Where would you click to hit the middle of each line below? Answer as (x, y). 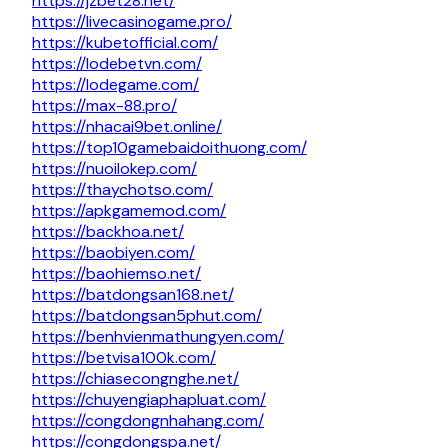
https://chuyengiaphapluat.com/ (149, 400)
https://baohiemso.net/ (116, 274)
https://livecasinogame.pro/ (132, 22)
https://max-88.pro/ (104, 106)
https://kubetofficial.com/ (125, 43)
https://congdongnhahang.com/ (148, 421)
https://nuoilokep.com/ (114, 169)
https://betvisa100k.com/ (124, 358)
